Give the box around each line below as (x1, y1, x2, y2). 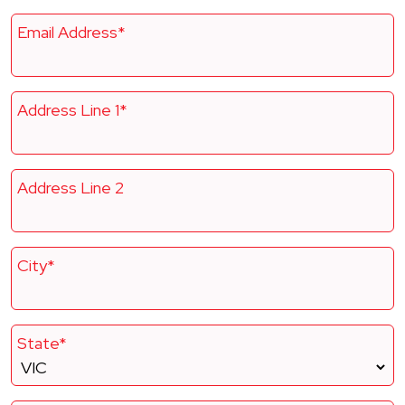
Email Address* (17, 22, 126, 42)
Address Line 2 (17, 177, 124, 198)
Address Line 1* (17, 99, 127, 120)
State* (17, 333, 67, 353)
